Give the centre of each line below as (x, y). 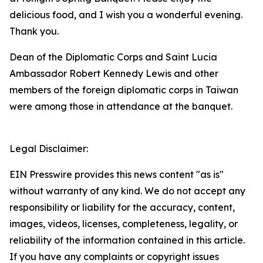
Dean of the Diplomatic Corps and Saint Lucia (113, 57)
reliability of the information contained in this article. (127, 240)
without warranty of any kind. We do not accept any (127, 191)
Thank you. (34, 31)
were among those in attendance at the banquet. (121, 106)
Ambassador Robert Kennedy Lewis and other (114, 73)
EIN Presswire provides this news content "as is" (117, 174)
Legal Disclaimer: (49, 149)
